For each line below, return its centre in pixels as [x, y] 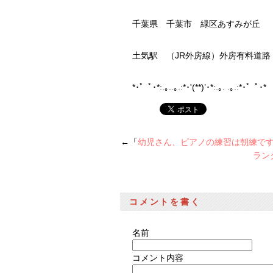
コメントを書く [165, 202]
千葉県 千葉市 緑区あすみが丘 [196, 24]
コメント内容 [158, 258]
